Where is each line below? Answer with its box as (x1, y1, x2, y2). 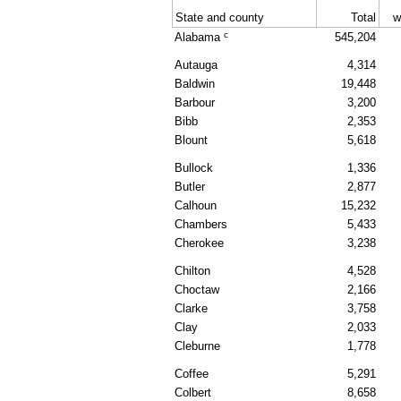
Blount (175, 133, 208, 148)
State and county (175, 11, 264, 25)
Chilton (175, 264, 210, 278)
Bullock (175, 161, 213, 175)
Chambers (175, 218, 227, 232)
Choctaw (175, 283, 219, 297)
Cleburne (175, 339, 220, 354)
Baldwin (175, 77, 215, 91)
